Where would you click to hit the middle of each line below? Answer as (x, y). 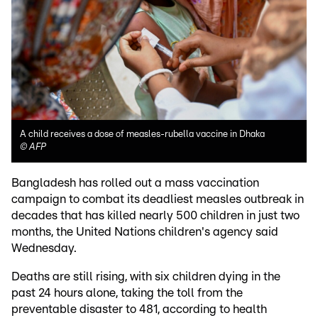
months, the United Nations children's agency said (145, 231)
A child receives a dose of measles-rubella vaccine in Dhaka (142, 134)
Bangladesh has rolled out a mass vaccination (135, 182)
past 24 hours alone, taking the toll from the (127, 292)
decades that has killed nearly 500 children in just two (155, 215)
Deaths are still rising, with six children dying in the (146, 276)
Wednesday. (44, 248)
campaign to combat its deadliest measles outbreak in (158, 199)
